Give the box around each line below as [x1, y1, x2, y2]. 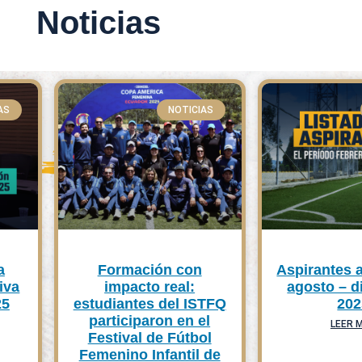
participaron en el [89, 313, 211, 330]
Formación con [97, 262, 202, 279]
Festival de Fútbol [87, 330, 212, 347]
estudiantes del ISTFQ [73, 296, 226, 313]
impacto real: [104, 279, 196, 296]
